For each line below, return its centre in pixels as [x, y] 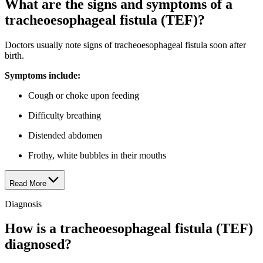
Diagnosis [23, 204]
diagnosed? [38, 245]
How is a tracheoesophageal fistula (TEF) [129, 229]
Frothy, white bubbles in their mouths [97, 155]
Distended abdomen [65, 135]
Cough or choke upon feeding [84, 95]
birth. [14, 55]
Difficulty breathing [65, 115]
